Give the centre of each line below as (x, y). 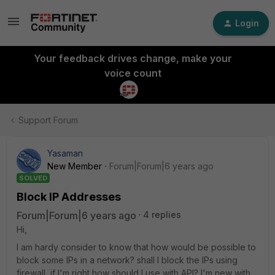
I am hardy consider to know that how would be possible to (136, 247)
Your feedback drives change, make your (133, 58)
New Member (75, 166)
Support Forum (48, 120)
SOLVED (33, 178)
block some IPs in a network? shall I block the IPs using (127, 260)
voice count (133, 73)
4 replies (162, 215)
